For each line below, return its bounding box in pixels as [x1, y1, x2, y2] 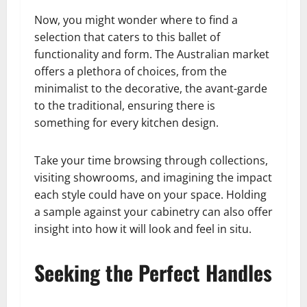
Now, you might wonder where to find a [34, 12, 238, 28]
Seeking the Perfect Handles [34, 257, 272, 288]
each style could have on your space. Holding [34, 187, 267, 203]
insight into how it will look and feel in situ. [34, 221, 251, 237]
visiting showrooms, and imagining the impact [34, 170, 272, 186]
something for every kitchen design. [34, 115, 219, 131]
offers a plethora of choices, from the [34, 64, 227, 79]
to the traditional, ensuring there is [34, 98, 215, 114]
